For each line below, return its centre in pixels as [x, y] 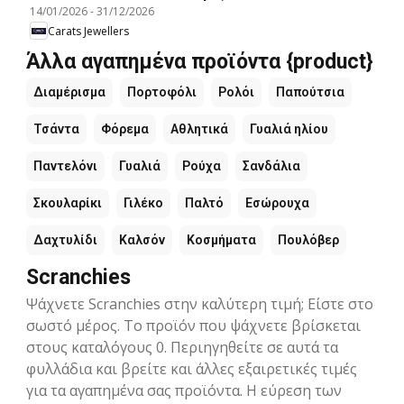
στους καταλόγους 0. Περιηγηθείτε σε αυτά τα [182, 348]
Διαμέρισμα [69, 92]
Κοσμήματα [221, 240]
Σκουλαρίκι [68, 203]
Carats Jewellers [88, 31]
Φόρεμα [125, 129]
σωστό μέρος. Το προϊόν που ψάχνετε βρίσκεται [193, 326]
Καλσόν [142, 240]
